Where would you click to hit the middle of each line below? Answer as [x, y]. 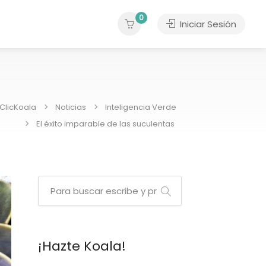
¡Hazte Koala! [82, 246]
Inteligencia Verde [141, 107]
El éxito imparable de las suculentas [106, 123]
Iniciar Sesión [207, 24]
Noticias [71, 107]
